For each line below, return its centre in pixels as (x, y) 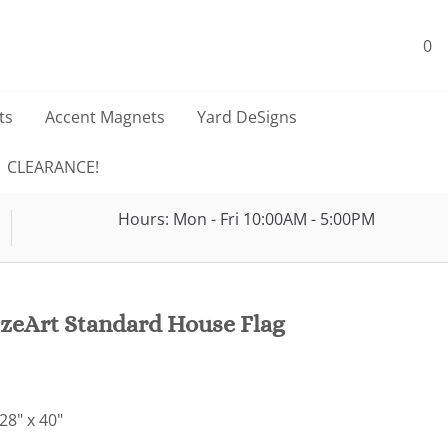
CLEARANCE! (52, 167)
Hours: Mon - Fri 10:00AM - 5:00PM (246, 218)
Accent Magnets (105, 117)
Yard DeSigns (247, 117)
